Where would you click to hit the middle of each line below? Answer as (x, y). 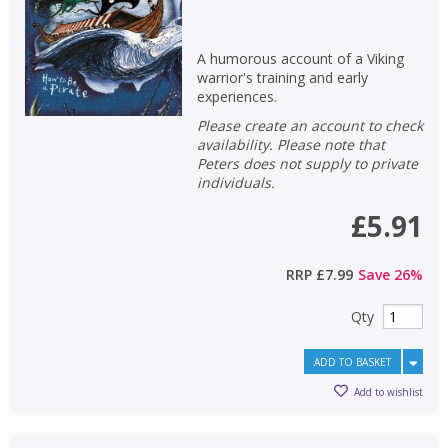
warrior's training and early (282, 77)
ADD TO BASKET (352, 362)
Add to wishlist (388, 391)
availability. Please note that (290, 144)
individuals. (235, 182)
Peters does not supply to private (307, 163)
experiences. (236, 96)
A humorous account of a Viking (300, 58)
